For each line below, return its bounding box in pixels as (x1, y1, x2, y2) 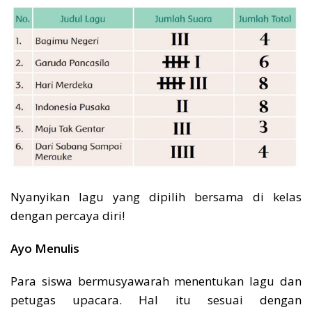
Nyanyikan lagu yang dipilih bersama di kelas (10, 189, 302, 205)
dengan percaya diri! (10, 208, 125, 224)
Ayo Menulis (10, 240, 79, 257)
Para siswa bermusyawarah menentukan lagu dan (10, 273, 302, 290)
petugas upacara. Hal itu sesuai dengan (10, 292, 302, 309)
